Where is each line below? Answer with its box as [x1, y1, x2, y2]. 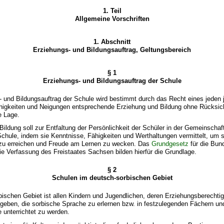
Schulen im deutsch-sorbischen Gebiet [51, 174, 172, 182]
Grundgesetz [151, 140, 189, 148]
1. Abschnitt [93, 37, 130, 45]
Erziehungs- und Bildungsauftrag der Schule [42, 76, 181, 84]
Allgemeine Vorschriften [74, 14, 149, 22]
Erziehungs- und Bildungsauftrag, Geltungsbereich [33, 45, 191, 53]
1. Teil [102, 6, 121, 14]
